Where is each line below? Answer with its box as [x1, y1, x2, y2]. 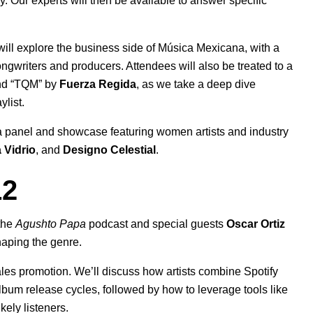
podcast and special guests [86, 218, 226, 231]
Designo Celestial [63, 144, 156, 156]
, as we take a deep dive [136, 78, 256, 91]
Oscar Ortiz [226, 218, 285, 231]
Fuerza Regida [59, 78, 136, 91]
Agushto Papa [15, 218, 86, 231]
